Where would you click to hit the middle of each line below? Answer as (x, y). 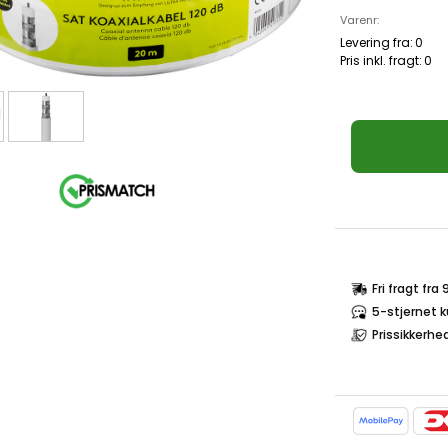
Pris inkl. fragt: (381, 60)
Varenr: (359, 20)
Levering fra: (376, 42)
